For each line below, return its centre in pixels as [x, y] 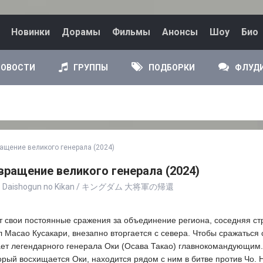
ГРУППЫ [91, 68]
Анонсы [180, 32]
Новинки [31, 32]
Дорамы [81, 32]
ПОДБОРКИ [172, 68]
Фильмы [131, 32]
